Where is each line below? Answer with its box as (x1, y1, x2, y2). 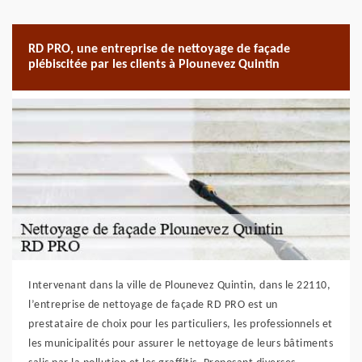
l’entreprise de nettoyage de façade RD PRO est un (28, 299, 278, 311)
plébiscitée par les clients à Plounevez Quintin (28, 58, 280, 71)
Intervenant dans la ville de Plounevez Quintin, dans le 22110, (28, 280, 330, 292)
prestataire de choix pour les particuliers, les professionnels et (28, 318, 333, 330)
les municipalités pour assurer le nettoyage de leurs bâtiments (28, 338, 333, 350)
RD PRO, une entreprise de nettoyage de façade (28, 43, 290, 56)
